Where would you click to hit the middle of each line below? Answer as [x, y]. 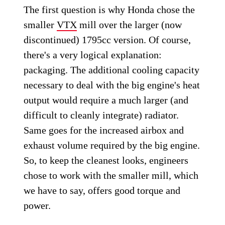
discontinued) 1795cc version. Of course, [107, 40]
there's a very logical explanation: [93, 55]
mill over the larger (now [130, 25]
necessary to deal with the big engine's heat [112, 85]
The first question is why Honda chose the [109, 10]
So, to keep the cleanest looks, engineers [106, 160]
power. [37, 206]
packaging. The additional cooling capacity [112, 70]
